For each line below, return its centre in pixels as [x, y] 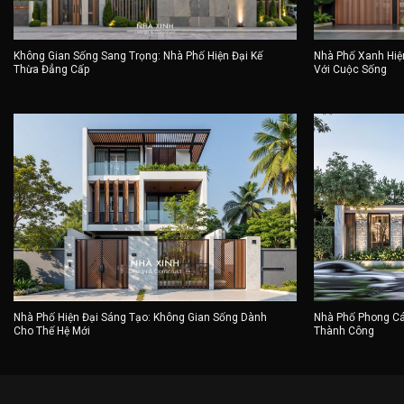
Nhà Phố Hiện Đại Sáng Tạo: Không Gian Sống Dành [140, 318]
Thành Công [344, 331]
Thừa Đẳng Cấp [51, 70]
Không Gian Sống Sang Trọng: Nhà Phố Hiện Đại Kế [138, 56]
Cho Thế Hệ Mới [51, 331]
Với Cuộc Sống [351, 70]
